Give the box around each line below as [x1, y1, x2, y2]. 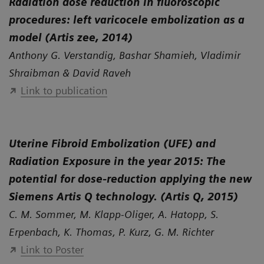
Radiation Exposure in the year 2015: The [9, 154, 226, 167]
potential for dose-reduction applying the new [9, 172, 252, 185]
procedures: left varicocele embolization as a [9, 13, 245, 26]
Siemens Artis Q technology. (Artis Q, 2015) [9, 190, 238, 203]
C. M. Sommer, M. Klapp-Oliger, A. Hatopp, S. [9, 207, 219, 220]
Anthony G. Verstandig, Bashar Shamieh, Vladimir [9, 48, 240, 61]
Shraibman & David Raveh [9, 66, 131, 79]
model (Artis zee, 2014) [9, 31, 133, 44]
